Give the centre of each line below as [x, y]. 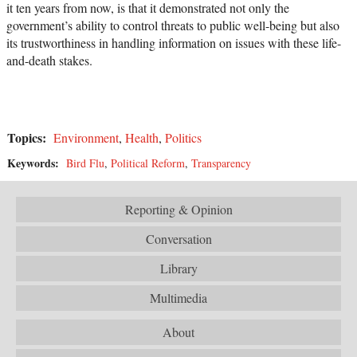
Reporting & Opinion [178, 209]
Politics [183, 137]
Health [142, 137]
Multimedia [178, 297]
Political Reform [148, 163]
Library [178, 268]
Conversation [178, 238]
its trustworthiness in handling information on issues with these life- [174, 42]
